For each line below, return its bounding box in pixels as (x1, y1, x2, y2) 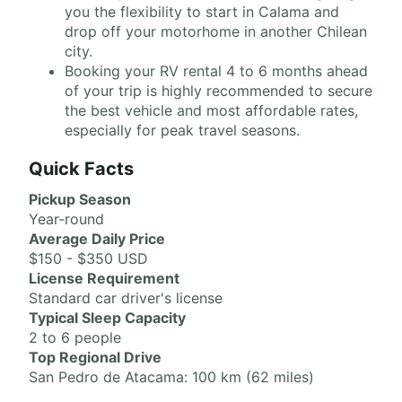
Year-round (29, 210, 104, 228)
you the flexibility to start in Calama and (65, 3, 339, 21)
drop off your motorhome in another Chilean (65, 22, 367, 40)
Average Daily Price (29, 230, 165, 248)
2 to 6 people (29, 328, 121, 346)
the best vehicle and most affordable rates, (65, 101, 358, 119)
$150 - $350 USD (29, 249, 148, 267)
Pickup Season (29, 190, 131, 208)
